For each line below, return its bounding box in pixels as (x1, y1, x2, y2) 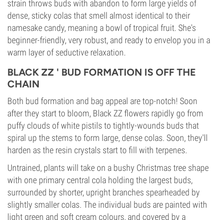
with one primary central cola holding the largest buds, (7, 175, 192, 185)
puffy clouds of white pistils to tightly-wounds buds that (7, 120, 199, 131)
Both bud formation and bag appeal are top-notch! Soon (7, 96, 197, 106)
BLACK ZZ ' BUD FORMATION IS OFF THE (7, 66, 196, 78)
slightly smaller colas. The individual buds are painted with (7, 199, 207, 210)
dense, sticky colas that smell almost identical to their (7, 10, 190, 21)
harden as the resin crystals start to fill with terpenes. (7, 145, 187, 155)
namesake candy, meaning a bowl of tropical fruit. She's (7, 23, 196, 33)
